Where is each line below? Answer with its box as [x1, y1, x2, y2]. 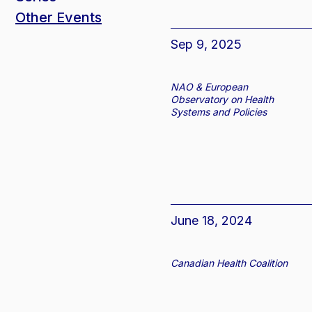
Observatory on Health [171, 95, 274, 104]
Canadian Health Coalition [171, 258, 288, 268]
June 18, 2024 [171, 214, 253, 227]
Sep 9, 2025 [171, 38, 242, 51]
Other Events [15, 10, 102, 24]
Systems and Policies [171, 107, 267, 117]
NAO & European [171, 82, 249, 92]
